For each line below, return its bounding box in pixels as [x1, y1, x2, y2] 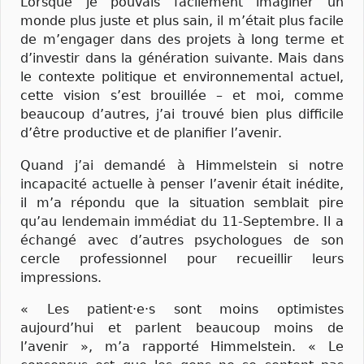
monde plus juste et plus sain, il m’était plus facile [20, 13, 344, 29]
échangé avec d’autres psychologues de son [20, 232, 344, 248]
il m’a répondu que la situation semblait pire [20, 194, 344, 210]
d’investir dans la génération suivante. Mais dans [20, 50, 344, 67]
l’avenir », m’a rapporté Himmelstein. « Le [20, 338, 344, 354]
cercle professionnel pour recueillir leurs [20, 250, 344, 266]
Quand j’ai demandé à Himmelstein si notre [20, 157, 344, 173]
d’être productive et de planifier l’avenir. [20, 125, 282, 141]
